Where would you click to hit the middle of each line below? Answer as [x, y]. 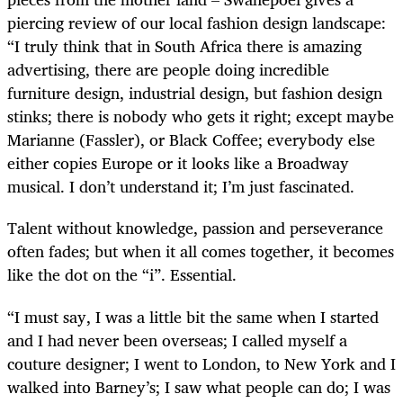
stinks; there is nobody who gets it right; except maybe [201, 116]
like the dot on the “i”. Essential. [122, 275]
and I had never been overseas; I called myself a [177, 340]
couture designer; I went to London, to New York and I [201, 363]
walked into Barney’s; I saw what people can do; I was [199, 386]
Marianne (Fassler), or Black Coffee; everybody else [191, 140]
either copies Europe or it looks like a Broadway [178, 163]
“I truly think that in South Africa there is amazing [184, 46]
